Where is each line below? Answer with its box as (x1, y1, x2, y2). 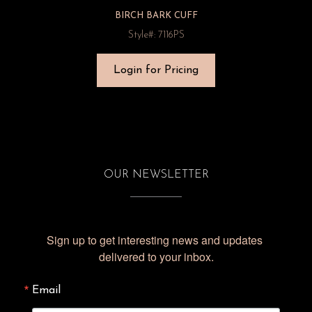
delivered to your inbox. (98, 249, 214, 265)
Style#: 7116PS (127, 30, 185, 40)
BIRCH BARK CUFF (114, 11, 198, 20)
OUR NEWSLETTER (103, 169, 209, 180)
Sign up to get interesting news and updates (47, 232, 263, 248)
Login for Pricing (114, 65, 198, 76)
